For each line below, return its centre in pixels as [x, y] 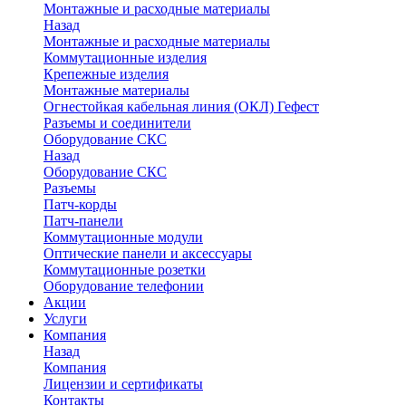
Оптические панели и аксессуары [148, 253]
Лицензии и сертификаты [123, 384]
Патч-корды [80, 204]
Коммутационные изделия [125, 58]
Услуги [65, 319]
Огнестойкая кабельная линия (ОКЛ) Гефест [181, 106]
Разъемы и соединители [117, 123]
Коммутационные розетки [125, 270]
